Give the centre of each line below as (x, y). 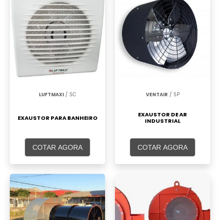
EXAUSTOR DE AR (163, 115)
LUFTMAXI (51, 95)
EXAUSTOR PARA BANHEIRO (57, 118)
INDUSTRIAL (163, 121)
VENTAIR (157, 95)
